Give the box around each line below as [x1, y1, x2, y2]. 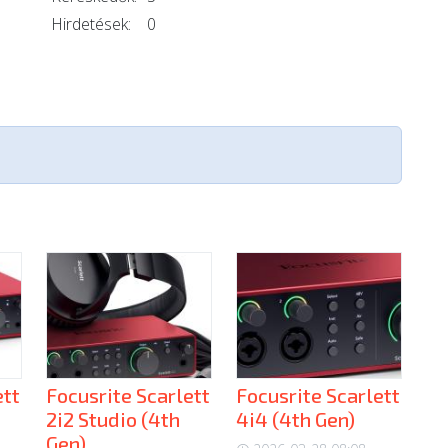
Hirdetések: [51, 13, 131, 35]
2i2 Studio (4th [46, 406, 180, 431]
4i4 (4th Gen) [236, 406, 355, 431]
